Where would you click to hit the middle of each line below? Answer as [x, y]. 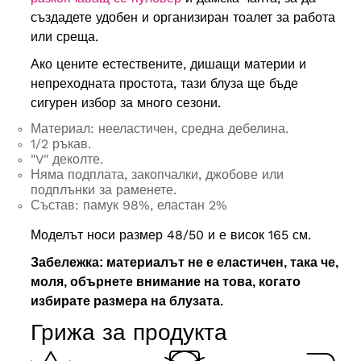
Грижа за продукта [129, 333]
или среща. [64, 37]
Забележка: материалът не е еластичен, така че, [184, 263]
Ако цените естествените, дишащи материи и [168, 64]
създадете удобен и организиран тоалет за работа [183, 18]
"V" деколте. [66, 160]
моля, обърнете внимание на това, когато [165, 282]
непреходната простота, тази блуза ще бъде [164, 84]
